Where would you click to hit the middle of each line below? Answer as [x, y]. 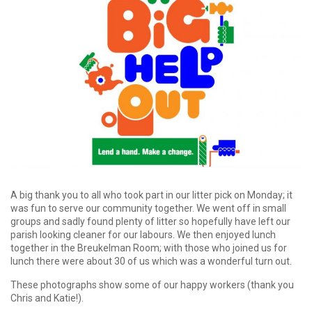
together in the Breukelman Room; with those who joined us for [149, 248]
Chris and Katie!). [47, 298]
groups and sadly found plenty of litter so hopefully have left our [150, 222]
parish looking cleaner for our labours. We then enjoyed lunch [143, 235]
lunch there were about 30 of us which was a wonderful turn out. [151, 262]
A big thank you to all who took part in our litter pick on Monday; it [151, 195]
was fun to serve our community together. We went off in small [148, 209]
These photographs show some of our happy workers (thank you [152, 285]
